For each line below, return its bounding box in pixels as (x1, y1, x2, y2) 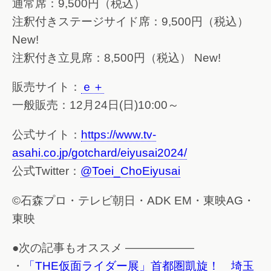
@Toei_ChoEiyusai (80, 164, 180, 177)
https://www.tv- (81, 128, 156, 141)
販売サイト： (12, 80, 81, 94)
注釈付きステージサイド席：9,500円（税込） (12, 15, 249, 28)
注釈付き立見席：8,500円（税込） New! (12, 51, 221, 64)
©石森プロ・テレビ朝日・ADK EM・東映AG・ (12, 194, 255, 207)
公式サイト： (12, 128, 81, 141)
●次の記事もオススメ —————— (12, 241, 194, 255)
